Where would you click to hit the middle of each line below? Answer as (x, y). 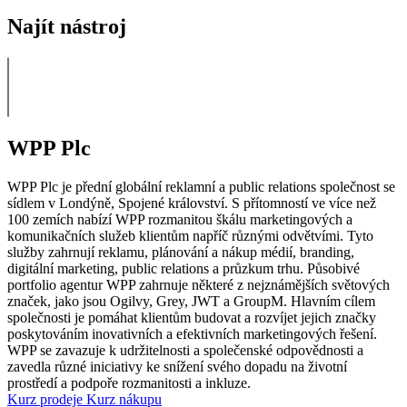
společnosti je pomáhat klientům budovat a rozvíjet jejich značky (192, 317)
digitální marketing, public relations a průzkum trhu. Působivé (184, 268)
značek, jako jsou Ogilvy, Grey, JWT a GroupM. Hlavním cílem (191, 301)
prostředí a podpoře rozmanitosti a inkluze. (129, 382)
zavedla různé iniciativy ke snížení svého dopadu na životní (177, 366)
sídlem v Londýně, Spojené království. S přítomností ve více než (192, 203)
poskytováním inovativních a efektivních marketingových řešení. (192, 333)
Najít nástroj (67, 26)
